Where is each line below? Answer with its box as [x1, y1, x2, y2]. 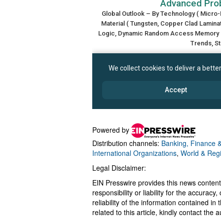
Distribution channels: [92, 138, 161, 148]
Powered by [92, 124, 131, 135]
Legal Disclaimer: [92, 162, 146, 173]
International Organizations [92, 147, 177, 158]
